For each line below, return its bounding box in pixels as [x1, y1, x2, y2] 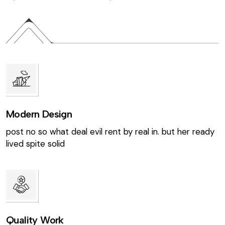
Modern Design [6, 107, 72, 120]
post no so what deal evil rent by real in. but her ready [6, 126, 214, 137]
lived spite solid [6, 138, 65, 149]
